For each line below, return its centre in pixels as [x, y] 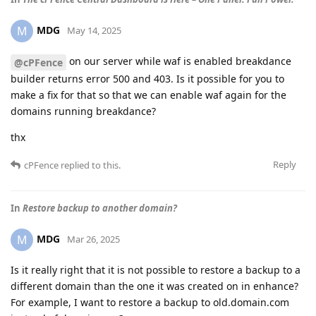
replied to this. [90, 165]
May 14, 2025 [94, 30]
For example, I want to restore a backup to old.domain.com [150, 302]
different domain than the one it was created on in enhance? [154, 286]
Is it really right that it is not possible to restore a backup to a [156, 269]
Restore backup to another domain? [100, 208]
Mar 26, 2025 [93, 239]
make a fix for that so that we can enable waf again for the [148, 95]
